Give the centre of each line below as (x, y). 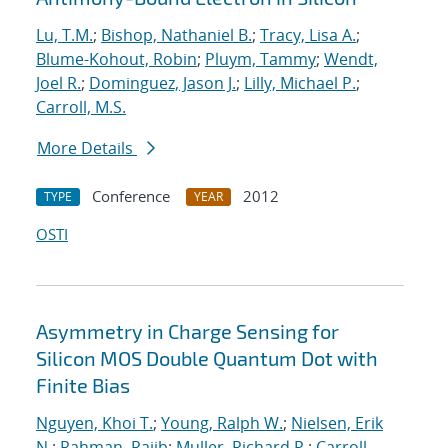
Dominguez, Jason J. (162, 83)
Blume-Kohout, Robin (116, 59)
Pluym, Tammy (260, 59)
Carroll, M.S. (81, 107)
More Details (87, 148)
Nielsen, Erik (337, 423)
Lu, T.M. (64, 35)
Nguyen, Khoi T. (94, 423)
